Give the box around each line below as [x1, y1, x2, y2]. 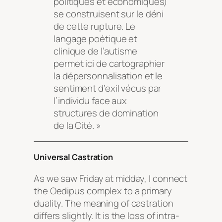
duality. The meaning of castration [34, 196, 173, 210]
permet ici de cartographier [54, 57, 165, 70]
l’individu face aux [54, 94, 127, 108]
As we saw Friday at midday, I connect [34, 171, 188, 185]
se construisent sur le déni [54, 7, 164, 21]
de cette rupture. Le [54, 20, 135, 33]
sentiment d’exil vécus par [54, 82, 162, 95]
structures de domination [54, 107, 159, 120]
